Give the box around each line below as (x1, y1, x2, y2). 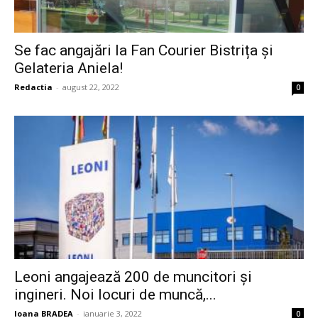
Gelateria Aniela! (14, 60, 123, 77)
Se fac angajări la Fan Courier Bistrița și (14, 42, 273, 60)
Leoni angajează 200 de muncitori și (14, 268, 252, 285)
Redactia (14, 82, 53, 93)
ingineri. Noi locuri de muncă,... (14, 285, 216, 303)
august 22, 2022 (62, 82, 119, 93)
